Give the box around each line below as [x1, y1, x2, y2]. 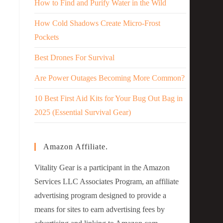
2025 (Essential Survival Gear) [34, 108, 131, 116]
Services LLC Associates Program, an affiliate [34, 177, 179, 186]
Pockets [34, 33, 59, 41]
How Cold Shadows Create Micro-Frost [34, 19, 161, 27]
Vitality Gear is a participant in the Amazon [34, 163, 170, 172]
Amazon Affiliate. [43, 142, 109, 151]
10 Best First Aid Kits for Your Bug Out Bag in [34, 94, 183, 103]
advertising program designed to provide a [34, 191, 167, 200]
